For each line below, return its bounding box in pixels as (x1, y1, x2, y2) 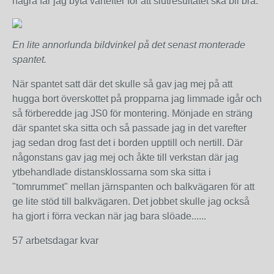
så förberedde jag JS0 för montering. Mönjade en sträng (12, 108, 253, 119)
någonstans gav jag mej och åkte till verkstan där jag (12, 152, 239, 163)
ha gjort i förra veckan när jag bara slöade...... (12, 211, 206, 221)
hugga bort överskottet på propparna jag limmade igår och (12, 94, 262, 104)
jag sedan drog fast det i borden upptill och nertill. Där (12, 138, 243, 148)
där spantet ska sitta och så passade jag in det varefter (12, 123, 246, 133)
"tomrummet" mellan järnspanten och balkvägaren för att (12, 182, 254, 192)
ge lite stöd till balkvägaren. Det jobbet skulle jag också (12, 196, 250, 207)
